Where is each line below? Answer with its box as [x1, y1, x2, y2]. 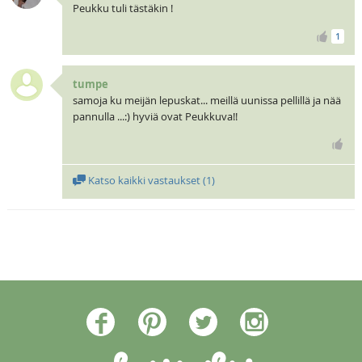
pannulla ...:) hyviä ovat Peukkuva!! [72, 108, 238, 124]
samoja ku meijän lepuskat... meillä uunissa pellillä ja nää [72, 92, 341, 107]
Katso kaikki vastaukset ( [85, 173, 206, 188]
